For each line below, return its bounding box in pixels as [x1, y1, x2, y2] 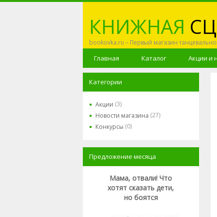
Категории [89, 77, 122, 86]
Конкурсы [95, 123, 124, 131]
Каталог [141, 54, 166, 62]
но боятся [124, 193, 158, 202]
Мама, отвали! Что [109, 173, 172, 183]
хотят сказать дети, [108, 183, 174, 192]
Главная [93, 54, 119, 62]
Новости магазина [95, 111, 149, 120]
